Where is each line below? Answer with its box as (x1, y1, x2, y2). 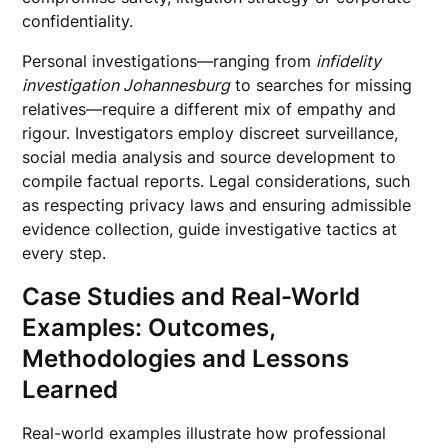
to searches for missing (230, 75, 413, 95)
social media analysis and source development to (22, 147, 397, 167)
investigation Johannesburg (22, 75, 231, 95)
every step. (22, 243, 107, 263)
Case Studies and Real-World (22, 282, 361, 311)
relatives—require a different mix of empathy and (22, 99, 397, 119)
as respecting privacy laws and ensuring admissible (22, 195, 412, 215)
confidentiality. (22, 11, 134, 31)
